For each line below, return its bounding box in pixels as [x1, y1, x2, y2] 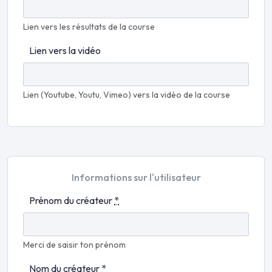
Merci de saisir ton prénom [23, 239, 126, 251]
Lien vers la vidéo [29, 44, 101, 57]
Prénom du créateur [29, 194, 114, 207]
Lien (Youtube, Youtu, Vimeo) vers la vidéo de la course [23, 89, 230, 101]
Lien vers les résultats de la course [23, 21, 155, 33]
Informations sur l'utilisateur [71, 171, 201, 184]
